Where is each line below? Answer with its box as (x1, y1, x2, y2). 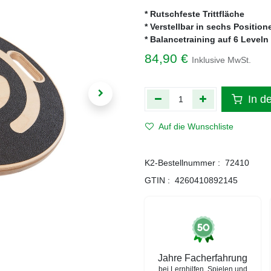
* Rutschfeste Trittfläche (145, 9, 244, 19)
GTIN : (145, 175, 170, 185)
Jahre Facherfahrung (158, 253, 247, 263)
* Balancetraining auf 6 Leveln (145, 34, 269, 44)
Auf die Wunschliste (158, 122, 233, 131)
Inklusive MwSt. (192, 55, 251, 65)
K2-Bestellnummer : (145, 158, 220, 168)
